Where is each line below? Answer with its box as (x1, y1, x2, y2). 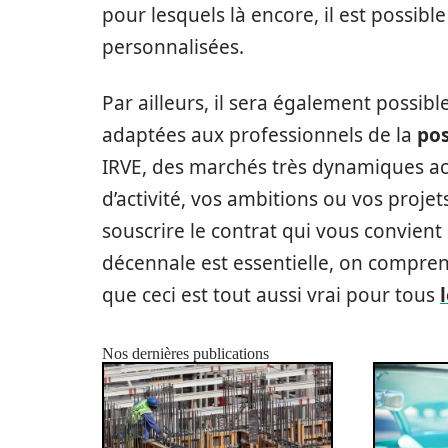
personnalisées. (102, 34, 244, 61)
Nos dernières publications (102, 345, 269, 363)
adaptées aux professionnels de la (102, 122, 417, 149)
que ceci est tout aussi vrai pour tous (102, 282, 440, 309)
